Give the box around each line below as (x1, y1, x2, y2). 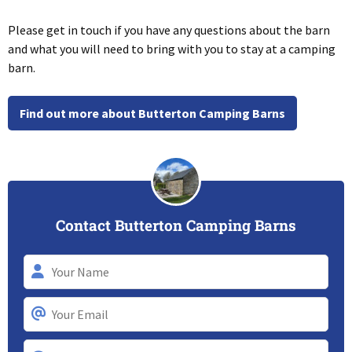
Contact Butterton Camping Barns (56, 215, 296, 236)
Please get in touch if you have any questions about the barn (8, 22, 330, 38)
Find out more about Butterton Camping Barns (20, 105, 285, 122)
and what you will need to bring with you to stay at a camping (8, 41, 335, 57)
